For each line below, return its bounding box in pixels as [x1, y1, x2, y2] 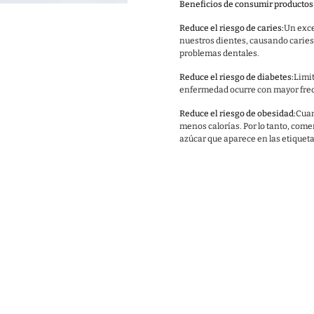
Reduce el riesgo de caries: [179, 23, 284, 33]
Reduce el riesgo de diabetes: [179, 72, 294, 82]
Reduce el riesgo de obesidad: [179, 109, 296, 118]
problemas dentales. [179, 48, 259, 58]
